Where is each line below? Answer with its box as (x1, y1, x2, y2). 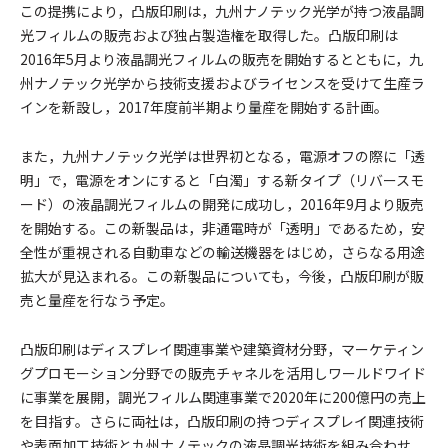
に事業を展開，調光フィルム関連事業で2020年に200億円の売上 (20, 387, 426, 407)
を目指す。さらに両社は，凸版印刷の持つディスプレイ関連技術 (20, 411, 424, 431)
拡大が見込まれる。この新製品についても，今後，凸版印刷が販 (20, 266, 424, 286)
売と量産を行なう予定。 (20, 290, 174, 310)
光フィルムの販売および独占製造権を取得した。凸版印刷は (20, 25, 398, 45)
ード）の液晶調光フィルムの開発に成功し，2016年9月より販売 (20, 194, 424, 214)
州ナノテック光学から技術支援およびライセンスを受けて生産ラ (20, 73, 425, 93)
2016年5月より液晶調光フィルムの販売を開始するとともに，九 (20, 49, 423, 69)
